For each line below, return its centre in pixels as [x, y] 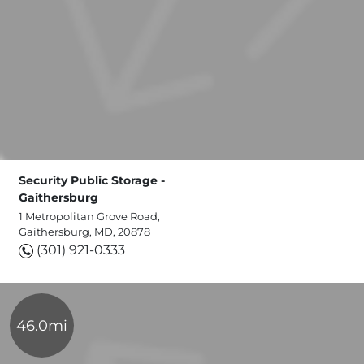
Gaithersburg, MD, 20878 [84, 232]
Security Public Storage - [92, 181]
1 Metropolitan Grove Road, [89, 217]
